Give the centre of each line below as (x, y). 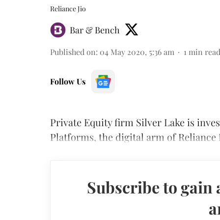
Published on (73, 52)
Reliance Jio (68, 8)
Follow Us (68, 81)
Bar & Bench (95, 30)
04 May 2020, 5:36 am (137, 52)
